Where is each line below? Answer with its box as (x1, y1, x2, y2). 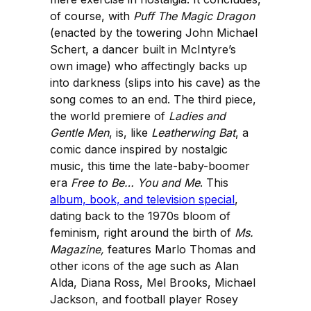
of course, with (50, 9, 133, 24)
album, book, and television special (50, 192, 235, 207)
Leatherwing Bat (151, 126, 235, 140)
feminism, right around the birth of (50, 226, 235, 240)
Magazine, (50, 242, 104, 257)
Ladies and (169, 109, 226, 124)
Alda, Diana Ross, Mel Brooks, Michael (50, 276, 255, 290)
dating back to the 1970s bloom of (50, 209, 230, 224)
